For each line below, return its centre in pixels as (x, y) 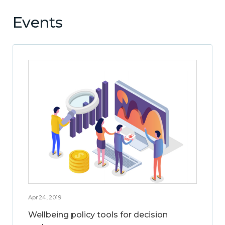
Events (37, 22)
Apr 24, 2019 (45, 197)
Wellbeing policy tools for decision (98, 214)
